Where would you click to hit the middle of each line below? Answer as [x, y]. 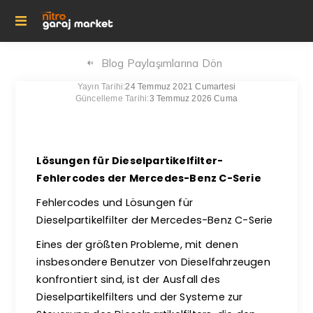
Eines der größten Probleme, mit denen [137, 245]
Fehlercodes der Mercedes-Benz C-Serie [149, 178]
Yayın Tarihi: [101, 87]
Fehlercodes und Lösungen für [115, 203]
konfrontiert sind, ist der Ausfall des [129, 279]
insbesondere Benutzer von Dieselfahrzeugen [153, 262]
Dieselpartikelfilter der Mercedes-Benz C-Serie [155, 220]
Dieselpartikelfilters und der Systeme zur [140, 297]
